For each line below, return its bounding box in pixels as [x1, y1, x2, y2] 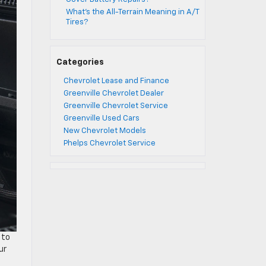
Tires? [65, 18, 88, 26]
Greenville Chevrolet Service [63, 102, 168, 110]
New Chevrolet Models [63, 127, 146, 135]
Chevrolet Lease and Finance [63, 77, 169, 85]
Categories [56, 58, 104, 66]
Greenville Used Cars [63, 115, 140, 122]
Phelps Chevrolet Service [63, 140, 156, 147]
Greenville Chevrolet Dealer [63, 90, 164, 97]
